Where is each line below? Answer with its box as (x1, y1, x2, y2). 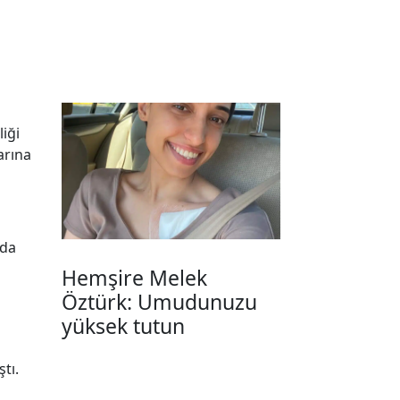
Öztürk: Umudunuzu (61, 287, 257, 316)
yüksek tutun (61, 311, 185, 340)
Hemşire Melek (61, 262, 207, 292)
